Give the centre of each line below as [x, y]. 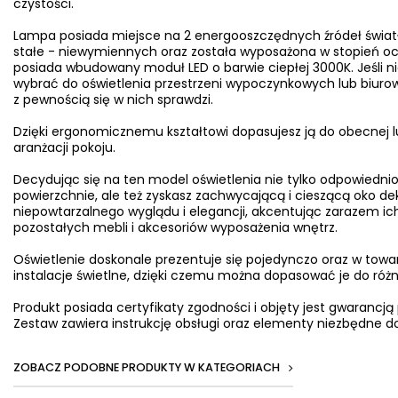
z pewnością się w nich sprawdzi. [113, 99]
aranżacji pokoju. [64, 147]
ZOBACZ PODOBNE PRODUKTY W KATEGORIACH [147, 367]
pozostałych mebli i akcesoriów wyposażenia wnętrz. [175, 227]
